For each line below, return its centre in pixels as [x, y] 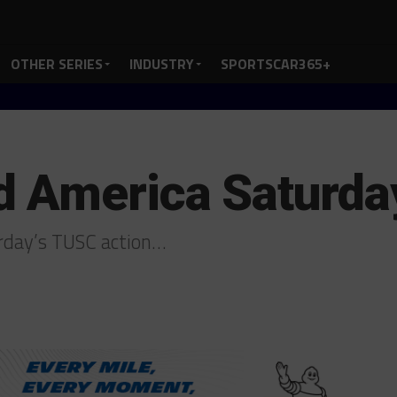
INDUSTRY [162, 64]
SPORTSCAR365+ [276, 64]
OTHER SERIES [57, 64]
